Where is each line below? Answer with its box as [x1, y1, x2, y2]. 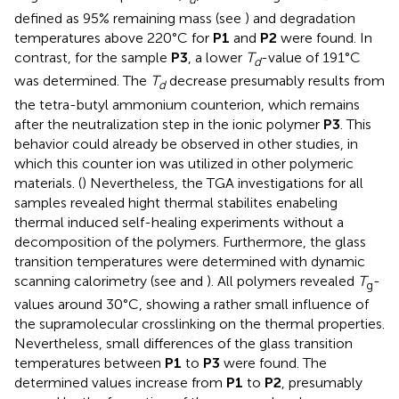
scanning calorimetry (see [14, 272, 180, 289]
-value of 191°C [261, 49, 361, 67]
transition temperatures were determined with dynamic [14, 252, 365, 270]
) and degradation [245, 10, 355, 28]
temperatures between [14, 354, 165, 371]
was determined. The [14, 72, 151, 90]
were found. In [277, 29, 372, 47]
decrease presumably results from [166, 72, 385, 90]
